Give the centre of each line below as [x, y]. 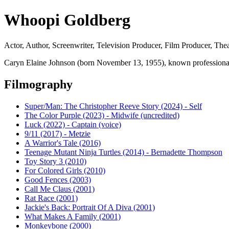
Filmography [38, 84]
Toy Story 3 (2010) [55, 161]
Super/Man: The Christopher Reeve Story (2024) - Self [113, 106]
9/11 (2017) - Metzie [58, 133]
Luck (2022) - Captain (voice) [73, 124]
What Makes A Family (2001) [73, 216]
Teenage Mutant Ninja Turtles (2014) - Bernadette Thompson [123, 152]
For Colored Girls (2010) [65, 170]
